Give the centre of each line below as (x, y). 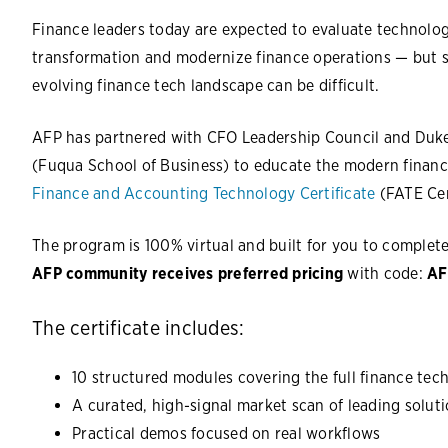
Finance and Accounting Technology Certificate (204, 194)
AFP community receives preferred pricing (190, 274)
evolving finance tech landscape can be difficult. (206, 86)
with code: (387, 274)
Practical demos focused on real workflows (226, 434)
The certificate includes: (138, 328)
